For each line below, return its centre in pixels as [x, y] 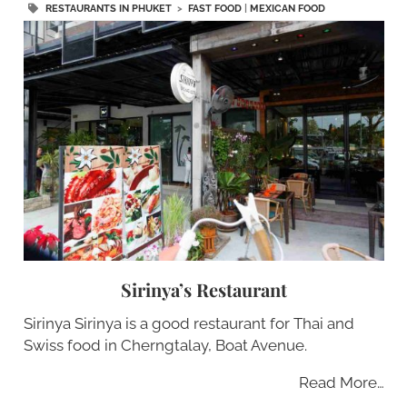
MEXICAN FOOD [287, 9]
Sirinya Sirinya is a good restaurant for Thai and [189, 324]
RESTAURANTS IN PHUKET [108, 9]
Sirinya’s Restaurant [203, 290]
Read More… [341, 383]
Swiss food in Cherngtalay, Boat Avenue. [165, 346]
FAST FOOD [214, 9]
